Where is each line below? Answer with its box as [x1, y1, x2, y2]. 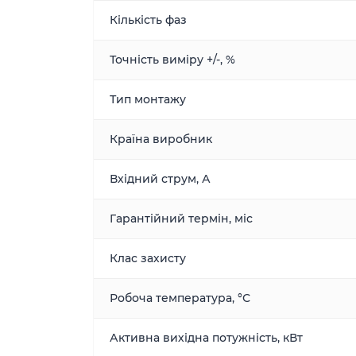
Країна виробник [110, 132, 212, 146]
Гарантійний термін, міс [110, 211, 253, 226]
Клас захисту [110, 251, 186, 265]
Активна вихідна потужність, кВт [110, 331, 303, 345]
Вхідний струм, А [110, 172, 211, 186]
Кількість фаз [110, 13, 187, 27]
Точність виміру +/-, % [110, 52, 235, 67]
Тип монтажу [110, 92, 186, 106]
